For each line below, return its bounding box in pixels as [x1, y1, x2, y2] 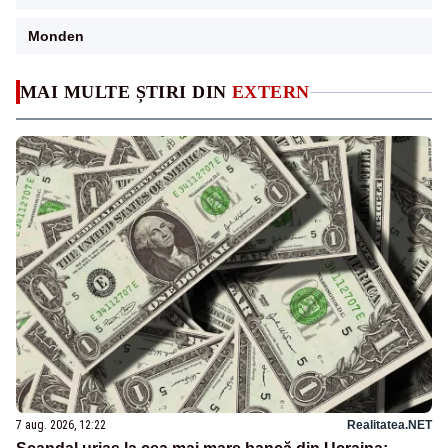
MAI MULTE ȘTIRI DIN [20, 82, 232, 103]
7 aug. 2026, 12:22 [16, 418, 106, 433]
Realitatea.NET [347, 418, 432, 433]
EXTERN [232, 82, 310, 103]
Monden [28, 28, 84, 45]
